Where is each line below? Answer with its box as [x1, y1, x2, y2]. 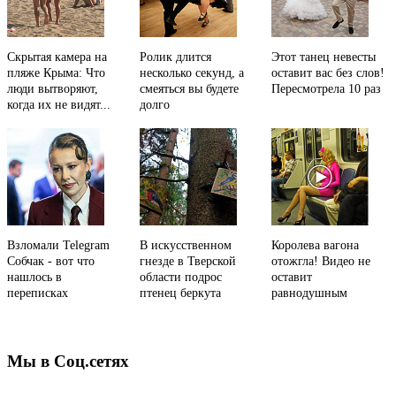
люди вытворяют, [7, 81, 98, 95]
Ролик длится [139, 49, 211, 64]
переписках [7, 286, 68, 300]
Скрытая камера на [7, 49, 107, 64]
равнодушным [271, 286, 348, 300]
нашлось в [7, 270, 62, 284]
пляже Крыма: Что [7, 65, 105, 80]
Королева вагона [271, 238, 360, 252]
